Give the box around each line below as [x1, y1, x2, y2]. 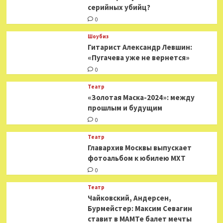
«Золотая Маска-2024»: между [87, 93, 195, 102]
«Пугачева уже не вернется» [87, 53, 190, 62]
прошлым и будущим [87, 103, 162, 112]
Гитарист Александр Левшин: [87, 42, 192, 52]
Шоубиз [87, 33, 109, 40]
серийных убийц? [87, 2, 150, 12]
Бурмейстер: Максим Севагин [87, 204, 192, 213]
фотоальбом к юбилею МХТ [87, 153, 186, 163]
